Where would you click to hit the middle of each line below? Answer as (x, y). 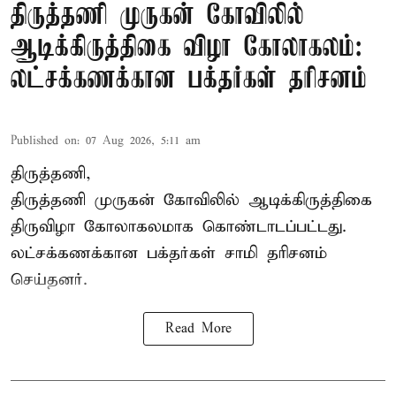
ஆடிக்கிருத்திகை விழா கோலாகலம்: (187, 49)
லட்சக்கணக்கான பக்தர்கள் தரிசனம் (189, 80)
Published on (44, 141)
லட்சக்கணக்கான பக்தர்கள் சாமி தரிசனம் (169, 254)
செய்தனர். (49, 280)
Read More (198, 329)
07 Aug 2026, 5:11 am (143, 141)
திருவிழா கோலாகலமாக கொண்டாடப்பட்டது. (179, 227)
